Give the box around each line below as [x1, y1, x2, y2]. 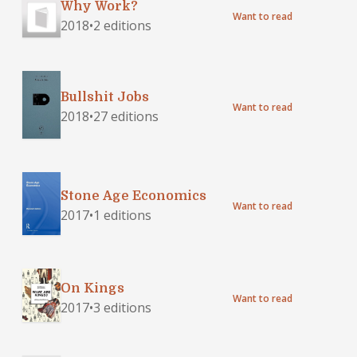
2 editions [93, 16, 151, 34]
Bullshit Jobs [61, 90, 149, 105]
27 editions [93, 108, 159, 126]
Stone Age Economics [61, 189, 206, 204]
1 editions [93, 206, 151, 225]
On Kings [61, 280, 124, 296]
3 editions [93, 298, 151, 316]
